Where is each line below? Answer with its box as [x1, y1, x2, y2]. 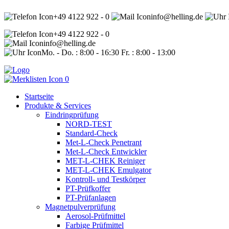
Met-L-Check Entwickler [65, 147, 147, 156]
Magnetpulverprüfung [45, 202, 116, 211]
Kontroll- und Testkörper [65, 175, 146, 184]
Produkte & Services [25, 101, 91, 110]
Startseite [25, 92, 54, 101]
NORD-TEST [65, 120, 112, 128]
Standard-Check [65, 129, 118, 138]
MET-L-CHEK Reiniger [65, 156, 145, 165]
